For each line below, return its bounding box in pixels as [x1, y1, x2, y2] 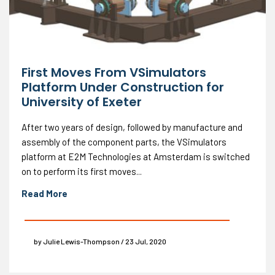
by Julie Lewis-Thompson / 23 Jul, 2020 [34, 236, 166, 246]
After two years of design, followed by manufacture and [21, 121, 242, 133]
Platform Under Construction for [21, 78, 224, 96]
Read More [21, 187, 68, 199]
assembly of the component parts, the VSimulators [21, 136, 227, 147]
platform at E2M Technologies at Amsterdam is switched [21, 150, 250, 162]
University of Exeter [21, 93, 142, 110]
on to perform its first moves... [21, 165, 142, 177]
